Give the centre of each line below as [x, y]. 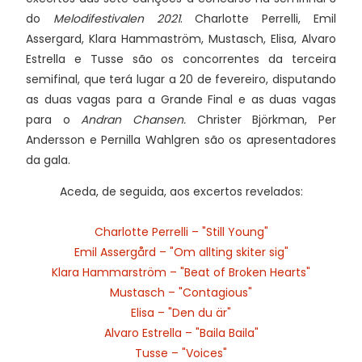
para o [54, 120]
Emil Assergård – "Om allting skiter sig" [181, 253]
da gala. [48, 160]
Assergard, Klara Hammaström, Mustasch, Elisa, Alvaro [181, 39]
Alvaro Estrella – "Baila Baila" [181, 333]
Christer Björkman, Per [267, 120]
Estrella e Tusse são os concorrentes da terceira [181, 59]
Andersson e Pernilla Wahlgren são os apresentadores [181, 140]
